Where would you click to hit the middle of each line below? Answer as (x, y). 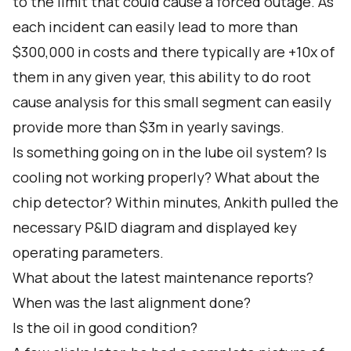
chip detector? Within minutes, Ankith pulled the (175, 202)
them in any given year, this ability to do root (162, 77)
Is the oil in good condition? (105, 327)
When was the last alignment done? (132, 302)
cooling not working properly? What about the (166, 177)
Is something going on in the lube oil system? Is (170, 152)
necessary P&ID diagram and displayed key (155, 227)
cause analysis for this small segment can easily (172, 102)
